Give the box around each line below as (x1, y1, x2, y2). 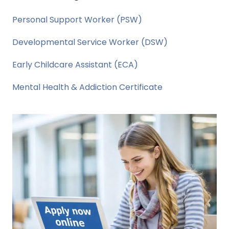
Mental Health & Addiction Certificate (12, 81, 163, 93)
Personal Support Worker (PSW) (12, 13, 142, 26)
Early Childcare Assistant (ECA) (12, 58, 138, 71)
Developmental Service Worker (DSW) (12, 36, 168, 48)
